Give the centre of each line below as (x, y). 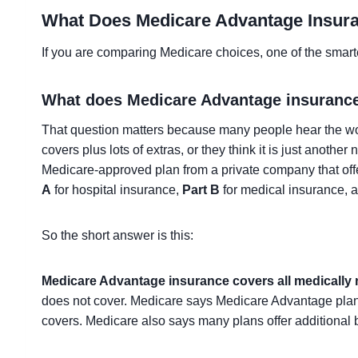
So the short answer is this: (117, 235)
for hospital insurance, (117, 190)
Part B (201, 190)
